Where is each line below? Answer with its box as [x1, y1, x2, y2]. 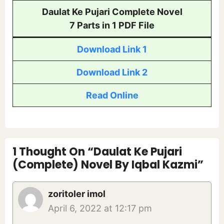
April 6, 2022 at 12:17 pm [48, 203, 152, 214]
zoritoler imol [48, 188, 105, 199]
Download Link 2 [76, 67, 147, 78]
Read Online [85, 90, 138, 101]
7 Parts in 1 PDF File [69, 20, 154, 31]
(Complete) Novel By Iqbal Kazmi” [12, 157, 203, 173]
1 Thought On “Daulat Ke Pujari [12, 144, 182, 160]
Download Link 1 [77, 44, 147, 55]
